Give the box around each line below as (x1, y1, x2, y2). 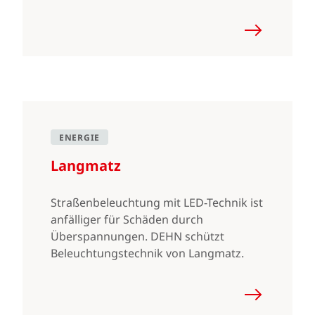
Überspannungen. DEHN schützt (51, 229, 224, 244)
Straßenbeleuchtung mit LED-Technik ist (51, 195, 263, 210)
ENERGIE (59, 131, 100, 143)
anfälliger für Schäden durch (51, 212, 203, 227)
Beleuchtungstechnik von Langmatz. (51, 245, 244, 261)
